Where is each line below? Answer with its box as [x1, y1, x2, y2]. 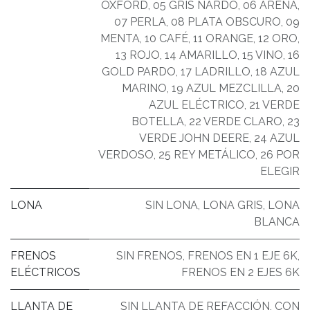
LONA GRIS [203, 198, 263, 212]
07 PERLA [114, 15, 166, 28]
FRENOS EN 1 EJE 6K [188, 248, 298, 262]
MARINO [122, 81, 167, 95]
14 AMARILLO [165, 48, 237, 62]
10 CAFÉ [145, 31, 188, 45]
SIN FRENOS [116, 248, 183, 262]
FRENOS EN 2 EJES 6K [181, 265, 300, 279]
